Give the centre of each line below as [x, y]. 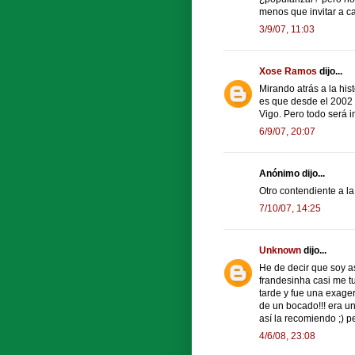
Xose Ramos [288, 72]
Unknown [280, 251]
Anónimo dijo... [292, 174]
